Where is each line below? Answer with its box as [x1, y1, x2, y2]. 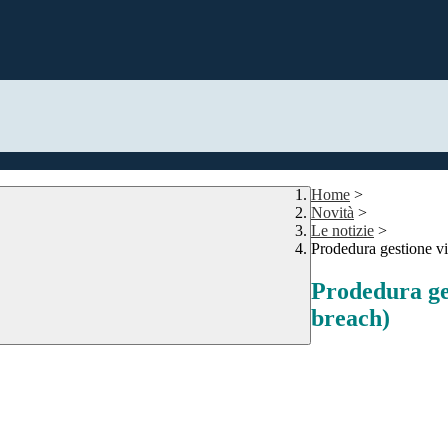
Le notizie [311, 222, 374, 240]
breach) [311, 305, 390, 332]
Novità [311, 204, 354, 222]
